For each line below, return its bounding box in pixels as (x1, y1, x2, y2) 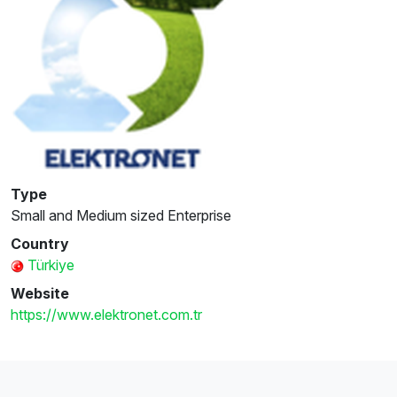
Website (11, 284, 69, 302)
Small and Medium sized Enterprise (11, 206, 231, 224)
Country (11, 234, 69, 253)
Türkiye (27, 255, 74, 274)
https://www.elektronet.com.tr (11, 305, 202, 323)
